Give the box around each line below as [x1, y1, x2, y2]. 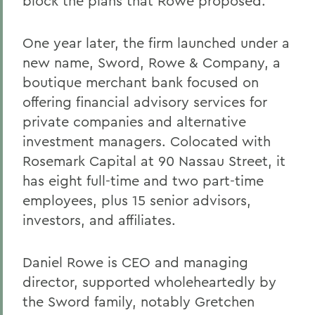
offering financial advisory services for [22, 93, 267, 110]
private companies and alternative [22, 112, 246, 130]
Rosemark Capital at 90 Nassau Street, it [22, 152, 285, 169]
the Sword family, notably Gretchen [22, 292, 255, 310]
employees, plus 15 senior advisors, [22, 191, 251, 209]
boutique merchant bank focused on [22, 73, 259, 91]
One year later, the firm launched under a [22, 34, 290, 51]
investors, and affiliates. [22, 211, 176, 229]
